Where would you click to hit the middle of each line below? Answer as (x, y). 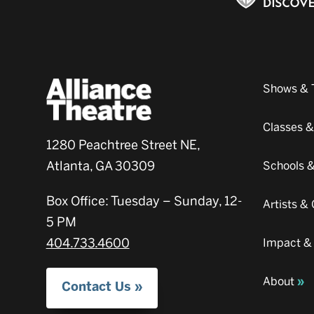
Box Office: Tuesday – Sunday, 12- (144, 202)
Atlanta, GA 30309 (100, 166)
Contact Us (96, 287)
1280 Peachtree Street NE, (123, 145)
